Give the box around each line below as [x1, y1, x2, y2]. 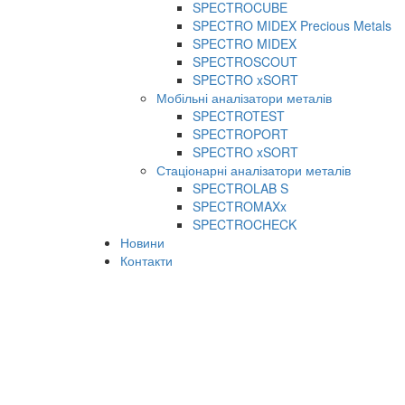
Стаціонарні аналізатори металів [156, 161, 351, 179]
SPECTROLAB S [193, 179, 288, 197]
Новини [120, 233, 165, 251]
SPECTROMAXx [193, 197, 287, 215]
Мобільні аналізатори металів [156, 89, 332, 107]
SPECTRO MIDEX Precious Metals [193, 16, 391, 34]
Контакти [120, 251, 173, 269]
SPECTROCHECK [193, 215, 297, 233]
